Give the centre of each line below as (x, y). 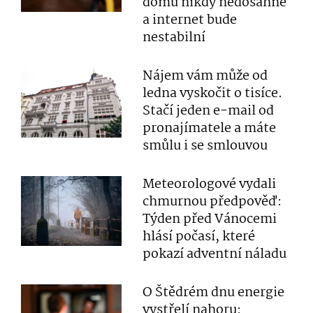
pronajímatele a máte (210, 129)
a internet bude (190, 20)
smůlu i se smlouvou (205, 146)
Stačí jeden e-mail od (209, 111)
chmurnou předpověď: (212, 202)
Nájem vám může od (205, 76)
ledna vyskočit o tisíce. (213, 94)
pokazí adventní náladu (215, 254)
